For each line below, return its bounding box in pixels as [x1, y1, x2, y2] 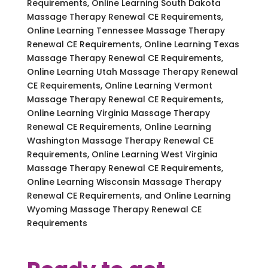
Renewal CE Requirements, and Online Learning [26, 189, 231, 202]
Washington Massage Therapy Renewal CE [26, 134, 214, 147]
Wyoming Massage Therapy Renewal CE [26, 203, 202, 215]
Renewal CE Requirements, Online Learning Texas [26, 38, 239, 50]
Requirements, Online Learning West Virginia [26, 148, 218, 160]
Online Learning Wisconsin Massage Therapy [26, 175, 221, 188]
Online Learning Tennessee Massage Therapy [26, 24, 225, 36]
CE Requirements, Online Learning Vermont [26, 79, 212, 92]
